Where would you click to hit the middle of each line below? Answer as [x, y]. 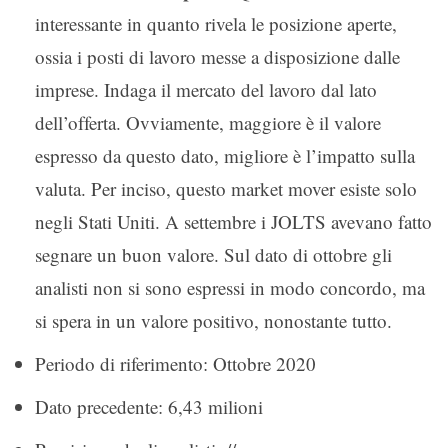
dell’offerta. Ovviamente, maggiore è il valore [208, 122]
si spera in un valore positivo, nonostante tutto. [213, 320]
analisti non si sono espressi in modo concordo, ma [230, 287]
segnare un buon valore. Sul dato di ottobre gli [213, 254]
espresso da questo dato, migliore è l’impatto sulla [225, 155]
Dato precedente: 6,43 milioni [149, 406]
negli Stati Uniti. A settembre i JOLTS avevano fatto [233, 221]
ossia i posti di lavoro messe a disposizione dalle [217, 56]
